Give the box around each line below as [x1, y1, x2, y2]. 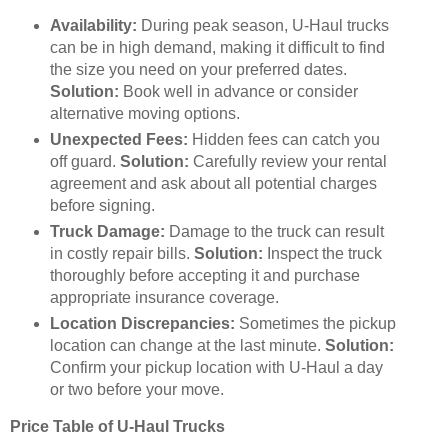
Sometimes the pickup [234, 315, 396, 333]
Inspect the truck [262, 245, 382, 263]
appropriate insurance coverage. [49, 289, 279, 307]
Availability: [49, 17, 137, 35]
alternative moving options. [49, 105, 240, 123]
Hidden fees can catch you [187, 131, 380, 149]
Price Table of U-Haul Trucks [10, 418, 225, 436]
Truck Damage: [49, 223, 165, 241]
